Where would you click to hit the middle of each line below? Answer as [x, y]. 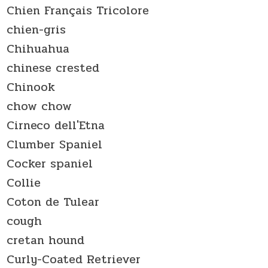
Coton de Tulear [53, 202]
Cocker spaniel [50, 163]
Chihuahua [38, 48]
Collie [24, 182]
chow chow [39, 106]
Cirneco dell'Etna [56, 125]
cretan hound [46, 240]
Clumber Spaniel [55, 144]
